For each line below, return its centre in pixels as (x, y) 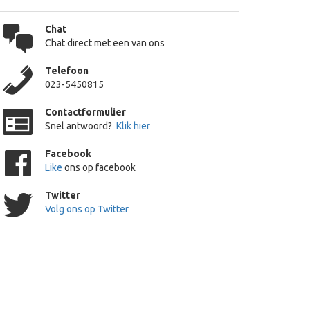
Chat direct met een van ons (105, 43)
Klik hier (133, 126)
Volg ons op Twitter (87, 209)
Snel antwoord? (81, 126)
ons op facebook (100, 167)
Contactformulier (85, 112)
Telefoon (67, 71)
